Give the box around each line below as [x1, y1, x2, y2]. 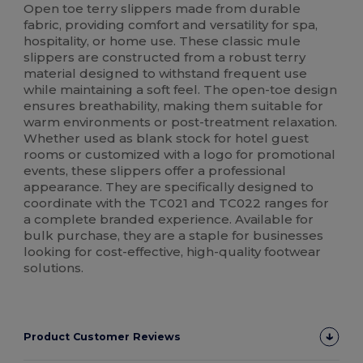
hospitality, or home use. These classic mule [23, 33, 301, 49]
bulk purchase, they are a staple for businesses [23, 228, 324, 244]
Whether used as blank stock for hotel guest [23, 130, 310, 147]
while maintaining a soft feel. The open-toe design [23, 82, 338, 98]
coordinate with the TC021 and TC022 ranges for [23, 195, 330, 211]
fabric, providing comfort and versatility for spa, [23, 17, 318, 33]
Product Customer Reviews [23, 331, 181, 344]
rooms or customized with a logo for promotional [23, 147, 336, 163]
